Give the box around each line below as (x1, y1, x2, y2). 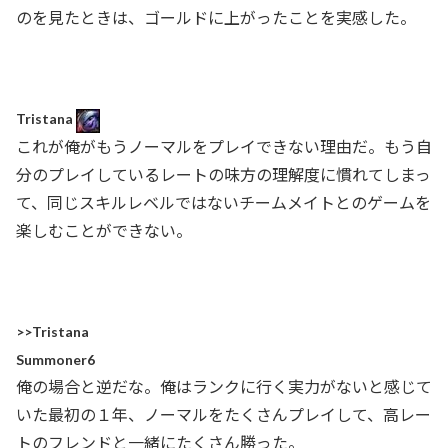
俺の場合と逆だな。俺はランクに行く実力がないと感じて (16, 377, 432, 397)
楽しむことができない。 (16, 220, 192, 240)
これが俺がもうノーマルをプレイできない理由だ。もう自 (16, 136, 432, 156)
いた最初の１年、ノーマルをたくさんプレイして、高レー (16, 405, 431, 425)
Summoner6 (16, 351, 95, 369)
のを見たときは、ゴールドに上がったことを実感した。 (16, 7, 416, 27)
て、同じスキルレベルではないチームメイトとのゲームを (16, 192, 431, 212)
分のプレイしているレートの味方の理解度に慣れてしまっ (16, 164, 431, 184)
